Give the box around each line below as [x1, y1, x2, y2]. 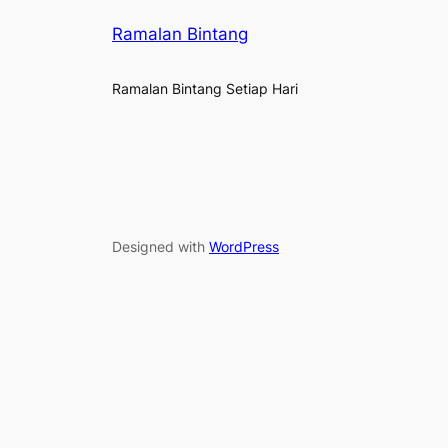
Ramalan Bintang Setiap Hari [112, 80, 298, 98]
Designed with [112, 238, 209, 256]
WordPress [209, 238, 279, 256]
